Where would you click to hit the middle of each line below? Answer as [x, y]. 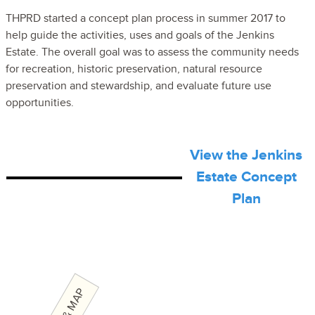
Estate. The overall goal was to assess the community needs [152, 52]
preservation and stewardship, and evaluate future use [139, 85]
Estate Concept [246, 177]
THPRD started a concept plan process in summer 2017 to [146, 18]
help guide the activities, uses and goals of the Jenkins [140, 35]
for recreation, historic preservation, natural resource [134, 69]
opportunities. [40, 102]
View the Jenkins [246, 155]
